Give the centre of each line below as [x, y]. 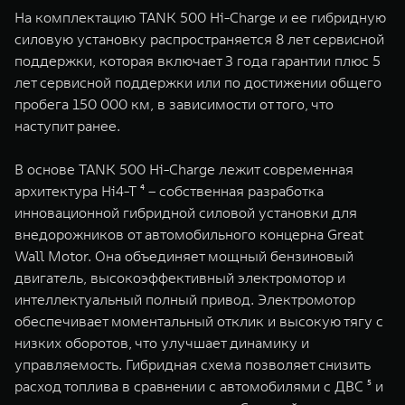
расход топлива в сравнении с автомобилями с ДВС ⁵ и [199, 386]
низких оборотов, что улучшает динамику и [162, 343]
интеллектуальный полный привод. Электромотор [185, 299]
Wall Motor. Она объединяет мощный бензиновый [184, 256]
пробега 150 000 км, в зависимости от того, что [174, 104]
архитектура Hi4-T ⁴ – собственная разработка [169, 191]
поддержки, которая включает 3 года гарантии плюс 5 [198, 61]
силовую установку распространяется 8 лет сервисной [199, 39]
